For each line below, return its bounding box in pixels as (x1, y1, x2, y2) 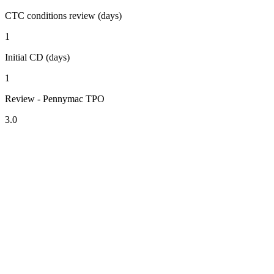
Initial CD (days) (5, 51, 70, 62)
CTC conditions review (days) (5, 10, 122, 21)
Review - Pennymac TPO (5, 93, 105, 104)
